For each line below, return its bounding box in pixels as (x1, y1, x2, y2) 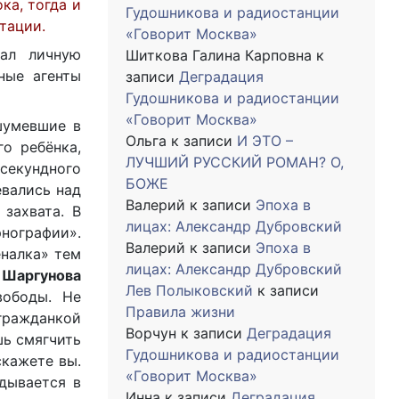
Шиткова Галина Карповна (126, 46, 312, 64)
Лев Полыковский (126, 281, 253, 299)
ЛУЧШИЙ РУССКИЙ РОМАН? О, (126, 153, 344, 171)
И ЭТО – (237, 132, 293, 150)
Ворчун (126, 324, 176, 342)
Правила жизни (126, 303, 235, 321)
